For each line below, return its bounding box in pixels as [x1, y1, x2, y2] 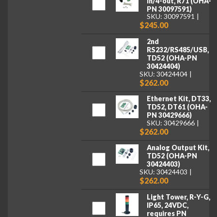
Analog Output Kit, [146, 143, 209, 152]
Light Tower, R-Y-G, [146, 192, 210, 201]
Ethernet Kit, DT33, [146, 94, 211, 103]
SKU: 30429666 [146, 118, 195, 127]
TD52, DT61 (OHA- [146, 103, 208, 111]
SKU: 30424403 [139, 167, 188, 176]
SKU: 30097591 [146, 12, 195, 21]
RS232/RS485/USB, [146, 45, 209, 54]
